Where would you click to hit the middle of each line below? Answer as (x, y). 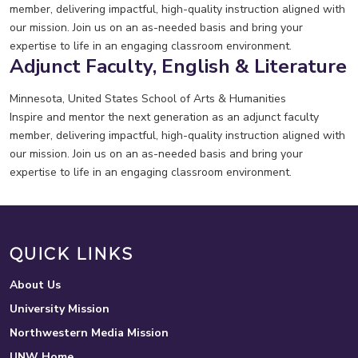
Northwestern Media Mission (89, 332)
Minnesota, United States (74, 98)
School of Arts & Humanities (214, 98)
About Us (35, 284)
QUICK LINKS (72, 254)
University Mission (60, 308)
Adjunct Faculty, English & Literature (178, 66)
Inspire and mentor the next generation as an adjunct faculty (164, 117)
